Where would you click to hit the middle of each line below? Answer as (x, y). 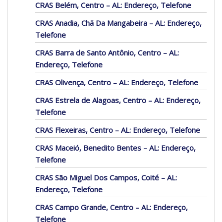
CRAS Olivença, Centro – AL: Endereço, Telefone (117, 83)
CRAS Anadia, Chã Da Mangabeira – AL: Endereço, (118, 23)
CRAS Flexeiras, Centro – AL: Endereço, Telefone (118, 130)
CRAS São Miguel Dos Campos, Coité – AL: (106, 178)
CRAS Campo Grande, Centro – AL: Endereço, (111, 207)
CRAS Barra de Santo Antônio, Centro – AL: (107, 53)
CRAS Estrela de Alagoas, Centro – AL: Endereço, (118, 100)
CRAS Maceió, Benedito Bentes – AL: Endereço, (115, 148)
